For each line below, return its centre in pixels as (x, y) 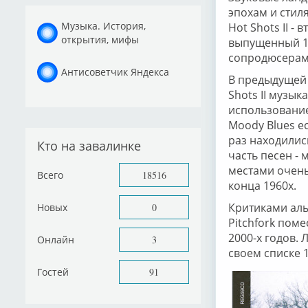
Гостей (53, 272)
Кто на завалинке (89, 146)
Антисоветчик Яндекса (115, 71)
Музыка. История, (103, 25)
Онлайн (56, 239)
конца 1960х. (262, 186)
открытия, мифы (100, 39)
